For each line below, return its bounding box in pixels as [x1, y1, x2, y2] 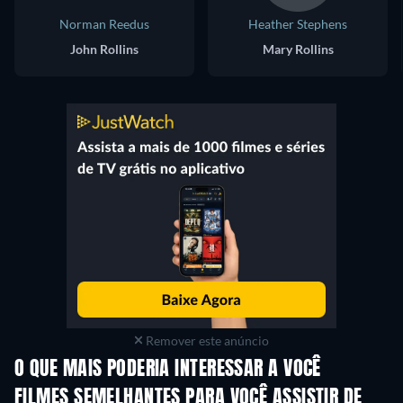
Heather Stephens [248, 15, 347, 31]
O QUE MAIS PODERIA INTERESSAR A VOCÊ [14, 359, 321, 380]
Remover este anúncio [143, 332, 270, 348]
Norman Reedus [59, 15, 149, 31]
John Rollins [70, 40, 139, 57]
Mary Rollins [262, 40, 334, 57]
